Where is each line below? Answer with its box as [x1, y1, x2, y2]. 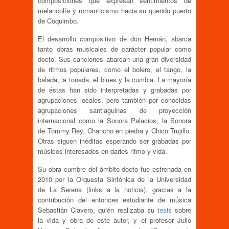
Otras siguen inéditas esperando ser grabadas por [38, 136, 191, 146]
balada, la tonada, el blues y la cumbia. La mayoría [38, 75, 191, 85]
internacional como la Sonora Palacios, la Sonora [38, 116, 191, 126]
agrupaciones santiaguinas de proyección [38, 105, 191, 116]
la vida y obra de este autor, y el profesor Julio [38, 215, 191, 225]
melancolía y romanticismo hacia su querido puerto [38, 6, 191, 16]
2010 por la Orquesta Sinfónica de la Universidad [38, 174, 191, 185]
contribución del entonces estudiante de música [38, 195, 191, 205]
